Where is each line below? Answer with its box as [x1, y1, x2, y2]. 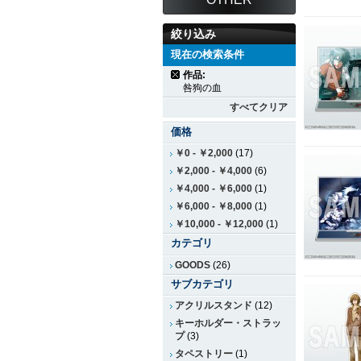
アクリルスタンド [175, 300, 252, 311]
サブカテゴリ [171, 277, 234, 290]
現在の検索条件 [171, 48, 244, 61]
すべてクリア [230, 101, 288, 113]
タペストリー [175, 348, 233, 359]
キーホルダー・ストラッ [175, 317, 281, 329]
